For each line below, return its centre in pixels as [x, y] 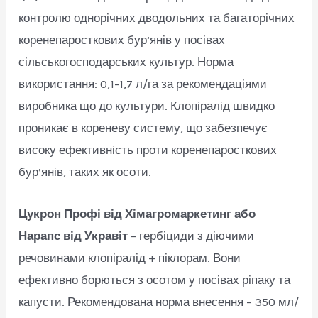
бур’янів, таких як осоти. [85, 172]
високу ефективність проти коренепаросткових [148, 150]
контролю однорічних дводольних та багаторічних [157, 18]
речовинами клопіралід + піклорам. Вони [130, 257]
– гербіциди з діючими [191, 235]
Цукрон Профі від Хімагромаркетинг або [137, 213]
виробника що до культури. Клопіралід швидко [147, 106]
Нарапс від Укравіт [73, 235]
